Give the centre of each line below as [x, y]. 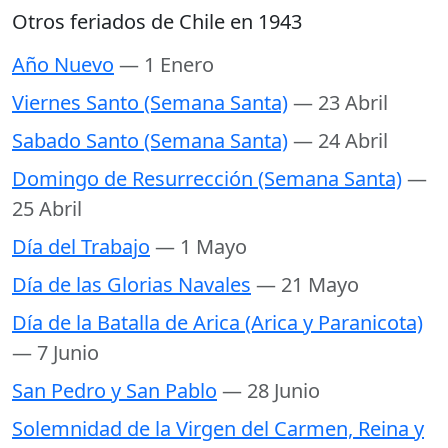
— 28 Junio [271, 391]
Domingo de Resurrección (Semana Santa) [207, 179]
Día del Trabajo [81, 247]
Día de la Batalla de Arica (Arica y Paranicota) [217, 323]
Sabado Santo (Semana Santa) [150, 141]
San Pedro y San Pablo [114, 391]
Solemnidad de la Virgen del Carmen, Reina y [218, 429]
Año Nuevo [63, 65]
